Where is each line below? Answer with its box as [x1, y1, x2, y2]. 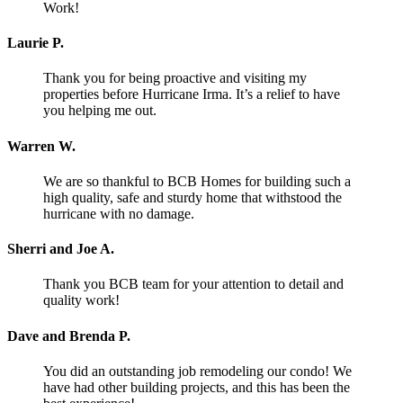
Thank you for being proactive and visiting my [43, 70, 307, 86]
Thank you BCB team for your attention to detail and [43, 276, 344, 292]
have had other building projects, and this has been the [43, 379, 350, 395]
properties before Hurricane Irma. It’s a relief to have [43, 86, 340, 103]
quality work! [43, 292, 120, 309]
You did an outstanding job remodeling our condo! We [43, 363, 352, 379]
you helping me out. [43, 103, 157, 119]
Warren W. [7, 138, 76, 154]
